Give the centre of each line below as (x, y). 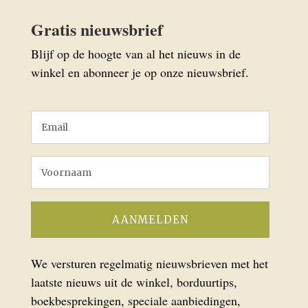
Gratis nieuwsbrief (97, 29)
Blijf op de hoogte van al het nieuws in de (135, 53)
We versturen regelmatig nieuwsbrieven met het (149, 263)
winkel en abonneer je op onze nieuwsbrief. (140, 72)
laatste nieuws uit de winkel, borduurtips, (134, 282)
